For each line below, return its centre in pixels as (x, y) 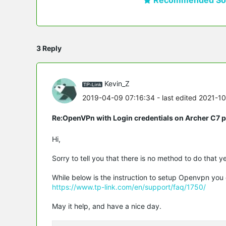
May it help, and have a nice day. (108, 206)
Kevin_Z (117, 84)
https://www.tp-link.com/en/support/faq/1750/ (129, 187)
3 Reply (49, 48)
